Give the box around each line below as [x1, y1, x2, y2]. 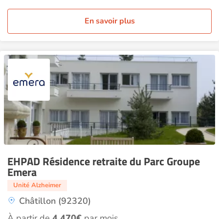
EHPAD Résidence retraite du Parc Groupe [7, 153, 200, 170]
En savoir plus [84, 16, 135, 26]
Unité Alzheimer [13, 181, 61, 190]
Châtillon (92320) [19, 195, 91, 207]
